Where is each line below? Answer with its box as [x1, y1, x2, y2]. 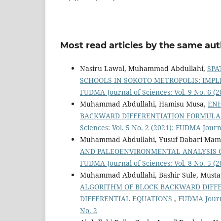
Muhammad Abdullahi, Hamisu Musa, [80, 99, 208, 109]
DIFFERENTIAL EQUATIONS [80, 194, 174, 204]
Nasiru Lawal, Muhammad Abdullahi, [80, 64, 207, 74]
